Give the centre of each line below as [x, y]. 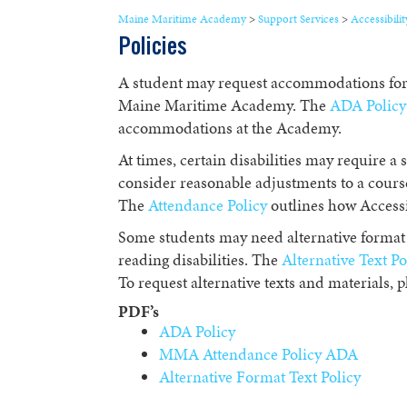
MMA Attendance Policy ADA [258, 354]
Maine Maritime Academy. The [223, 105]
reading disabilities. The [199, 260]
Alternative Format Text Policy [259, 377]
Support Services [298, 19]
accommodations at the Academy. [229, 128]
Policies [152, 49]
